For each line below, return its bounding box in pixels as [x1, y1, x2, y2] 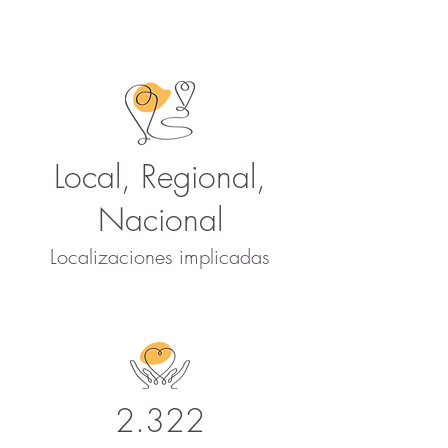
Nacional [97, 198, 223, 241]
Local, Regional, [54, 155, 266, 198]
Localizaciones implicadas [50, 243, 270, 270]
